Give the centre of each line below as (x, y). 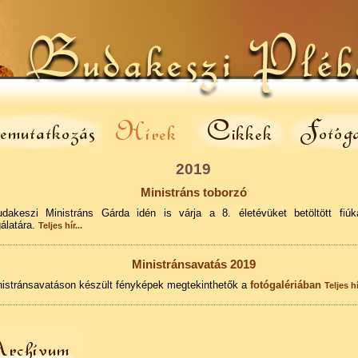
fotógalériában (285, 285)
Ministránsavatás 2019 (193, 265)
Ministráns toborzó (193, 193)
